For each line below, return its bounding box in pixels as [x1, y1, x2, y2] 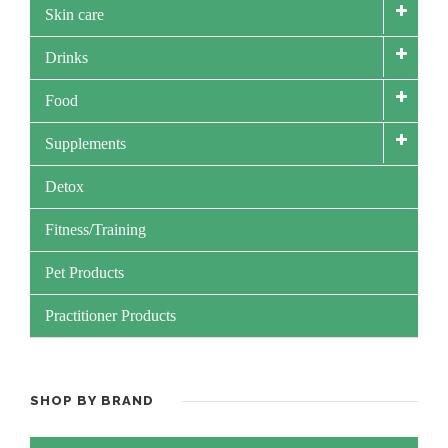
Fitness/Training [45, 221, 146, 238]
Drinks [45, 49, 88, 66]
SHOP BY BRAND [30, 393, 154, 408]
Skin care [45, 6, 104, 23]
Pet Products [45, 264, 124, 281]
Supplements [45, 135, 126, 152]
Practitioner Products [45, 307, 176, 324]
